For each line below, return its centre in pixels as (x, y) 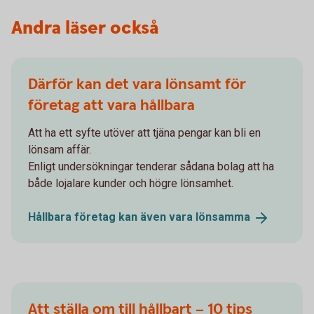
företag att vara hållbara (111, 105)
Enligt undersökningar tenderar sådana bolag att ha (151, 166)
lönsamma (223, 217)
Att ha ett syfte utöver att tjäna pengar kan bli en (144, 132)
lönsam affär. (60, 149)
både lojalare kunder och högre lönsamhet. (131, 183)
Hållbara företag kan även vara (112, 217)
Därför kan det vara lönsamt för (137, 84)
